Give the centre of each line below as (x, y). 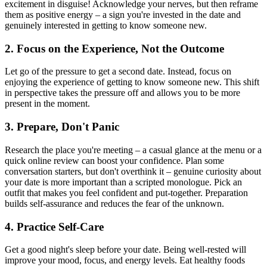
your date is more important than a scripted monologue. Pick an (123, 182)
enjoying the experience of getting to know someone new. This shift (132, 82)
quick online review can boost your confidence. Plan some (114, 160)
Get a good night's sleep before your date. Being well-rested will (125, 250)
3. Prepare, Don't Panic (62, 127)
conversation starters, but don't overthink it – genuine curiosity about (133, 171)
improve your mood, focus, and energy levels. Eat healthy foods (125, 260)
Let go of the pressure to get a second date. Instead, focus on (118, 72)
